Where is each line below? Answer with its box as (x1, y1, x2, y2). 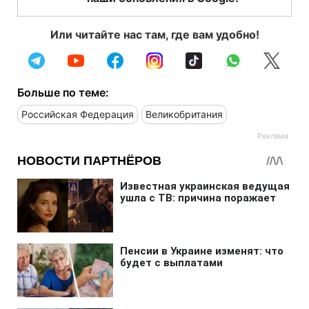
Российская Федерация (21, 108, 134, 120)
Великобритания (146, 108, 223, 120)
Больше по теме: (17, 85, 109, 99)
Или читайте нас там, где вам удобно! (50, 27, 259, 41)
